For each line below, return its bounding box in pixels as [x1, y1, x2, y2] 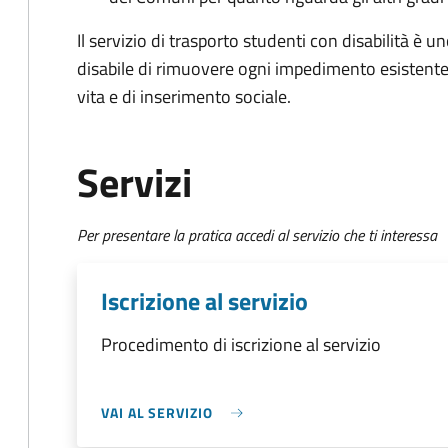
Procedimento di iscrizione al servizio [101, 331, 381, 358]
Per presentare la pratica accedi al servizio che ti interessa [77, 223, 437, 247]
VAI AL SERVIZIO [101, 402, 213, 423]
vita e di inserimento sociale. [77, 83, 291, 110]
